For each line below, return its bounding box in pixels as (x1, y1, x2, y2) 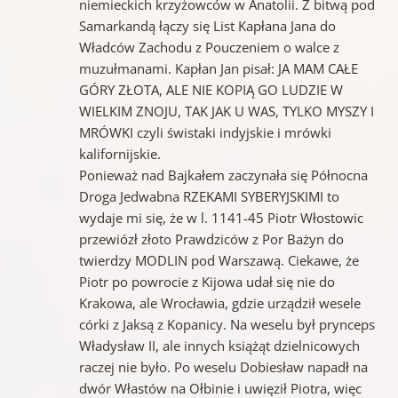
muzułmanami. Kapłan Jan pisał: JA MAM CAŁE (78, 59, 358, 77)
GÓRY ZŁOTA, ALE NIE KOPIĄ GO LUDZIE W (78, 80, 343, 99)
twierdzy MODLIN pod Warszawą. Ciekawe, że (78, 251, 359, 269)
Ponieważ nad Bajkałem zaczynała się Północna (78, 165, 368, 184)
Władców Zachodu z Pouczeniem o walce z (78, 37, 339, 56)
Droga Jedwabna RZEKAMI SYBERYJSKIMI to (78, 187, 339, 205)
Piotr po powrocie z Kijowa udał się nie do (78, 272, 335, 291)
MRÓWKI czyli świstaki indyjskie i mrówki (78, 123, 331, 141)
